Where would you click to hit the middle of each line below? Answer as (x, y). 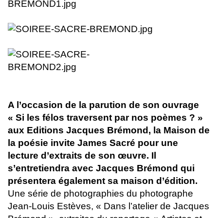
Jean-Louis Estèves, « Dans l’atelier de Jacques (109, 206)
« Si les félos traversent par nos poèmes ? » (105, 117)
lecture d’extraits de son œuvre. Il (82, 155)
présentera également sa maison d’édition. (103, 181)
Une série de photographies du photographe (100, 193)
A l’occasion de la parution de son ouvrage (103, 105)
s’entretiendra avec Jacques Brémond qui (101, 168)
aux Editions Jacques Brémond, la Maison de (109, 130)
